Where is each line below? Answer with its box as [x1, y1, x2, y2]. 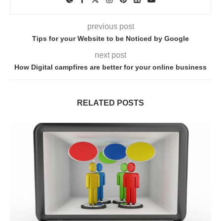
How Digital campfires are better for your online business [14, 63, 207, 71]
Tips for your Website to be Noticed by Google [32, 34, 189, 42]
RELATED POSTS [77, 98, 144, 107]
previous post [87, 22, 134, 31]
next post [95, 50, 126, 59]
